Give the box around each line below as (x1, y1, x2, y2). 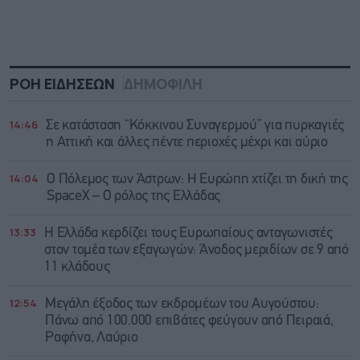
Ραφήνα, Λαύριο (45, 330, 138, 345)
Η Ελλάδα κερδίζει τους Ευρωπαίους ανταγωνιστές (44, 226, 333, 240)
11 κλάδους (44, 260, 110, 274)
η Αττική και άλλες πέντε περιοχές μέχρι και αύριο (46, 135, 328, 149)
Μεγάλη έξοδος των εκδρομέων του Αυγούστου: (45, 297, 319, 311)
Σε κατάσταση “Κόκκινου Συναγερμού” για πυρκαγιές (46, 118, 344, 133)
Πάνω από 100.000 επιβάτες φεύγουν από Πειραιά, (45, 313, 333, 328)
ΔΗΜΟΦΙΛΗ (124, 73, 202, 93)
